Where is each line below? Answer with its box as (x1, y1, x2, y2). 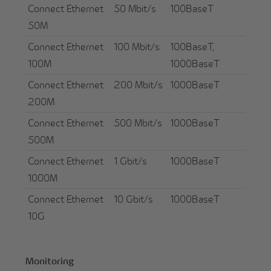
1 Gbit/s (114, 154, 148, 167)
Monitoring (25, 255, 74, 267)
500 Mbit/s (114, 116, 163, 129)
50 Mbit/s (114, 2, 157, 15)
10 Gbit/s (114, 192, 154, 205)
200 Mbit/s (114, 78, 163, 91)
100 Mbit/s (114, 40, 160, 53)
